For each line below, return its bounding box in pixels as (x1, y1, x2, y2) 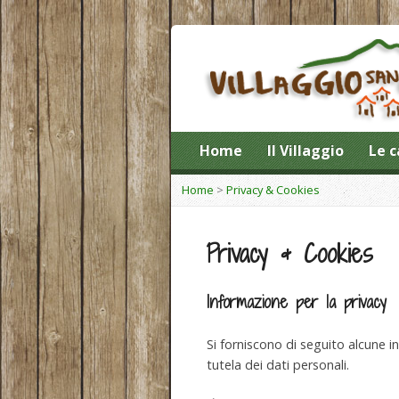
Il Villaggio (267, 141, 344, 160)
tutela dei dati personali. (207, 356, 349, 373)
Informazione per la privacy (207, 289, 387, 313)
